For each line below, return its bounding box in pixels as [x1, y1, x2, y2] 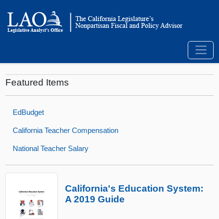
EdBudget [13, 108, 44, 116]
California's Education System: [65, 183, 203, 194]
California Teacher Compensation [13, 126, 119, 134]
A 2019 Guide [65, 194, 125, 205]
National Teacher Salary [13, 144, 89, 153]
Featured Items [5, 77, 69, 88]
